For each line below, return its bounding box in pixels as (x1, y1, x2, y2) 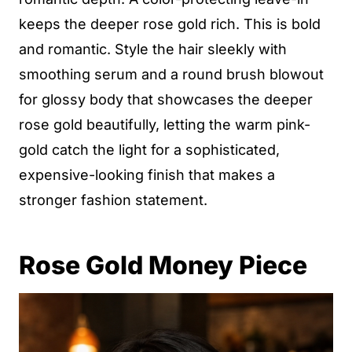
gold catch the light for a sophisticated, (19, 141, 280, 158)
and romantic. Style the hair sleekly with (19, 41, 287, 57)
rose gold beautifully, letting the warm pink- (19, 116, 310, 133)
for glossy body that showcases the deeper (19, 91, 313, 108)
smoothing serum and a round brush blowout (19, 66, 324, 82)
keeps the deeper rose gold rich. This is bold (19, 16, 321, 32)
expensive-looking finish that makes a (19, 167, 275, 183)
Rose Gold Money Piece (19, 250, 307, 280)
